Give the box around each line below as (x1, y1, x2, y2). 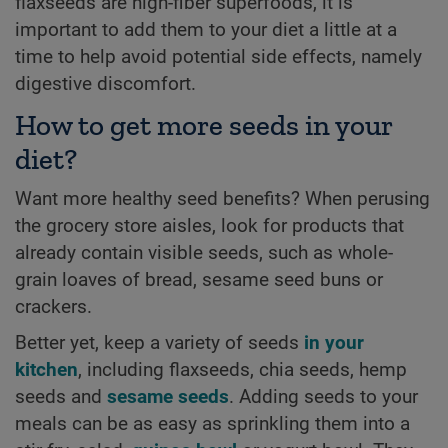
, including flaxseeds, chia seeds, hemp (78, 359, 407, 382)
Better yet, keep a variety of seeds (15, 332, 304, 355)
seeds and (15, 386, 107, 409)
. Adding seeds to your (229, 386, 418, 409)
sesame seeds (107, 386, 229, 409)
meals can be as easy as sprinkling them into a (15, 413, 410, 436)
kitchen (15, 359, 78, 382)
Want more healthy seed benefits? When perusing (15, 187, 430, 210)
